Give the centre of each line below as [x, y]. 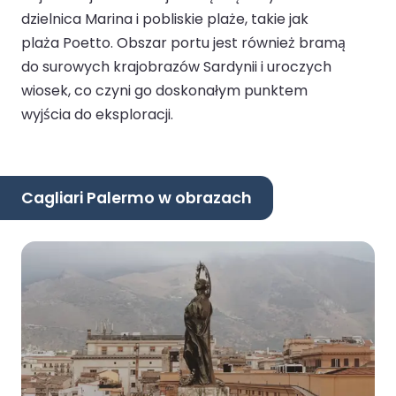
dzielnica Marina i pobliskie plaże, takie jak [165, 19]
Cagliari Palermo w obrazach [137, 198]
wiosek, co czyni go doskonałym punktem [164, 91]
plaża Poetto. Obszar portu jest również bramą [183, 43]
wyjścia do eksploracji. [97, 115]
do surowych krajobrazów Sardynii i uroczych [176, 67]
